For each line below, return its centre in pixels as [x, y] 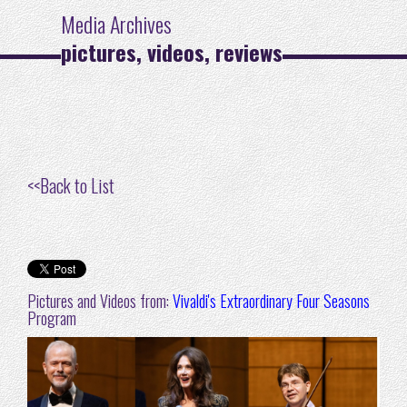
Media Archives [116, 24]
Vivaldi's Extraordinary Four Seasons [271, 301]
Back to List [77, 185]
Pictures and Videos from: [100, 301]
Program [52, 318]
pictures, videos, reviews [172, 52]
